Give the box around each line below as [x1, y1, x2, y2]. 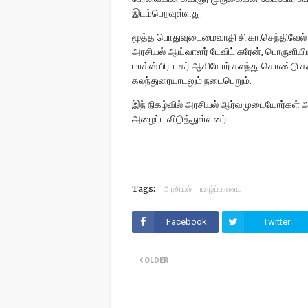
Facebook [166, 217, 207, 227]
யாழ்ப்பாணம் [200, 184, 242, 194]
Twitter [263, 217, 290, 227]
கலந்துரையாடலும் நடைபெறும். [132, 75, 254, 86]
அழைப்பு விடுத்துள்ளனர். [132, 113, 231, 124]
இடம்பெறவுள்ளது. [132, 8, 204, 19]
